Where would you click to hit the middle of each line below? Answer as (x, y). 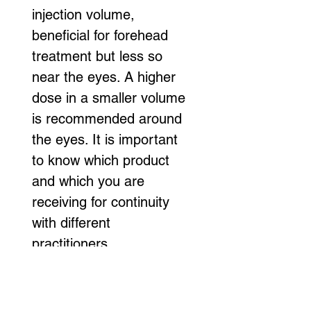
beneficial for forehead (102, 35)
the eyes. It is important (107, 139)
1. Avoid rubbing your (99, 264)
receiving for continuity (103, 202)
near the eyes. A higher (106, 77)
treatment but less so (99, 56)
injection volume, (85, 14)
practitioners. (72, 243)
